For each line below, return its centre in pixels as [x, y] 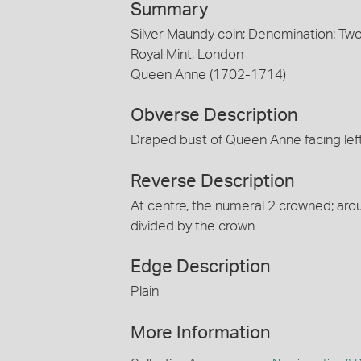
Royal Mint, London [187, 54]
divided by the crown [193, 226]
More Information [201, 332]
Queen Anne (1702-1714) [208, 74]
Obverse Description [214, 116]
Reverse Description [213, 181]
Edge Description [201, 267]
